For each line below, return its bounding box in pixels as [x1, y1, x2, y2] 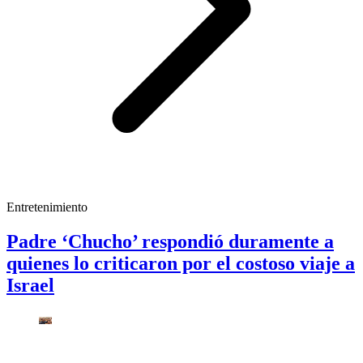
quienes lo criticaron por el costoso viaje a [6, 253, 355, 275]
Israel [6, 275, 54, 297]
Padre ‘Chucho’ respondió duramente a [6, 231, 334, 253]
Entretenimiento [6, 200, 88, 215]
